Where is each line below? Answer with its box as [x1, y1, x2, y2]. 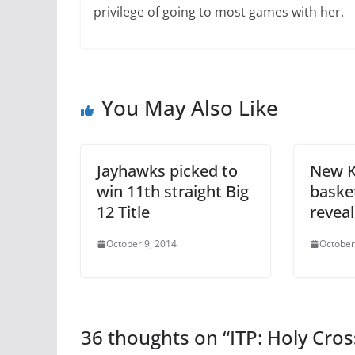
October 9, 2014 [106, 237, 177, 251]
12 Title [97, 201, 150, 223]
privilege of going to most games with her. [93, 2, 344, 21]
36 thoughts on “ [81, 324, 230, 351]
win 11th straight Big [97, 181, 249, 203]
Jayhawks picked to [97, 160, 238, 182]
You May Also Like [101, 94, 278, 123]
